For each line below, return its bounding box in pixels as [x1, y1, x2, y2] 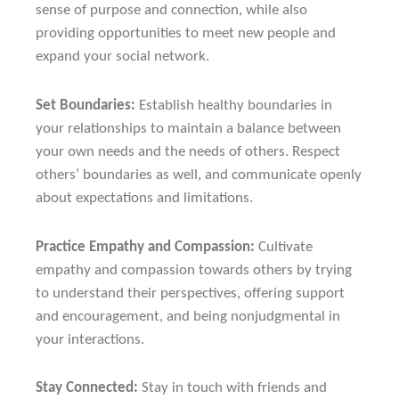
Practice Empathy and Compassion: [36, 239, 255, 255]
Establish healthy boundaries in [135, 97, 332, 113]
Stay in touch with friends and [138, 380, 327, 396]
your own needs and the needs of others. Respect [36, 143, 340, 159]
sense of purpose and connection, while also [36, 2, 307, 18]
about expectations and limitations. [36, 190, 253, 206]
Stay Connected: [36, 380, 138, 396]
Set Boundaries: [36, 97, 135, 113]
